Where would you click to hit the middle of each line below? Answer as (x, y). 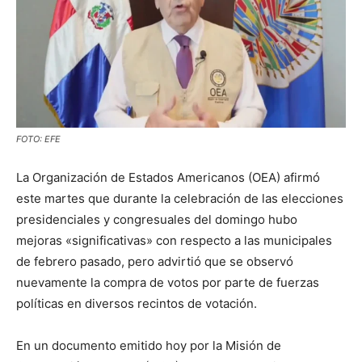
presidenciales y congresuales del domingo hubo (157, 219)
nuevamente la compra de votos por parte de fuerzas (168, 282)
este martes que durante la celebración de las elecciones (180, 198)
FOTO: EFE (38, 139)
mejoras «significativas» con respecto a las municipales (174, 240)
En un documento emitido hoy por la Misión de (149, 345)
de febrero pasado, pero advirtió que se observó (155, 261)
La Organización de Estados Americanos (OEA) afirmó (168, 177)
